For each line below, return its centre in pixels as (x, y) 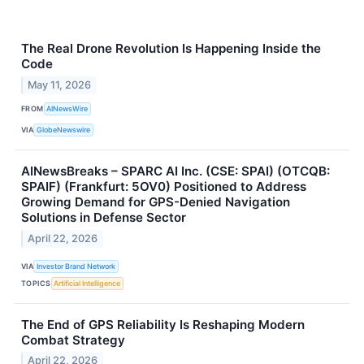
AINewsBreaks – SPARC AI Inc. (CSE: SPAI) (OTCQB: (175, 171)
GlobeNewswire (64, 130)
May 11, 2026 (60, 84)
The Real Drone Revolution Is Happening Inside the (171, 49)
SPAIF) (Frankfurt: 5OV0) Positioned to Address (164, 186)
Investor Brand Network (76, 266)
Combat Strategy (73, 340)
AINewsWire (67, 109)
